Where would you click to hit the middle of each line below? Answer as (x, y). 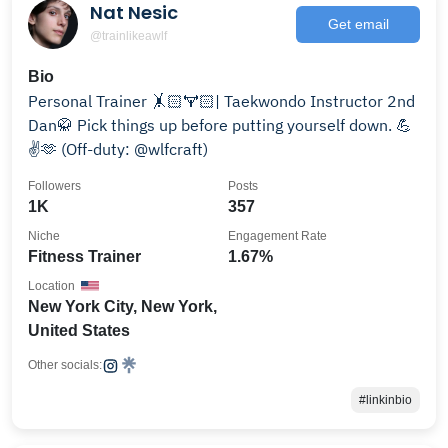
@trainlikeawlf (128, 35)
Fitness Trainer (84, 256)
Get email (358, 23)
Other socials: (65, 365)
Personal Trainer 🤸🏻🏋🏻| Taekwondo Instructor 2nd (221, 101)
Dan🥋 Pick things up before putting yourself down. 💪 (220, 125)
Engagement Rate (277, 236)
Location (51, 286)
